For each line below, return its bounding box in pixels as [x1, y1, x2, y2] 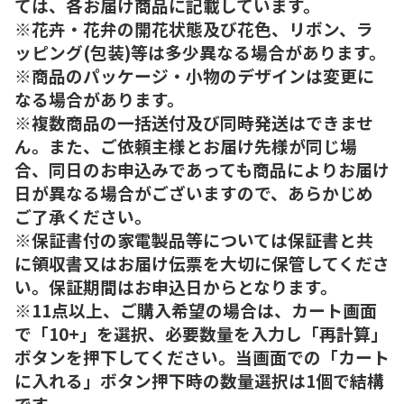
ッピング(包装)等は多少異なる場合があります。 [14, 39, 386, 64]
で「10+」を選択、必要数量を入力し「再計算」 [14, 320, 388, 345]
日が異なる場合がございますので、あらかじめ [14, 179, 373, 205]
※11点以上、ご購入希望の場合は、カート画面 [14, 297, 377, 322]
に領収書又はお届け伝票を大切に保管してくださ [14, 250, 390, 275]
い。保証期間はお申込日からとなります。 [14, 273, 337, 298]
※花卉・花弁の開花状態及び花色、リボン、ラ [14, 15, 373, 41]
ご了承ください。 [14, 203, 151, 228]
